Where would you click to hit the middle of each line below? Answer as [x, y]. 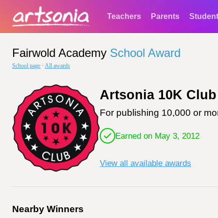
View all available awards [145, 163]
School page [26, 66]
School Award [145, 53]
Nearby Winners [48, 209]
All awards [57, 66]
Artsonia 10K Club [158, 95]
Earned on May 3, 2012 [157, 136]
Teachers [124, 16]
